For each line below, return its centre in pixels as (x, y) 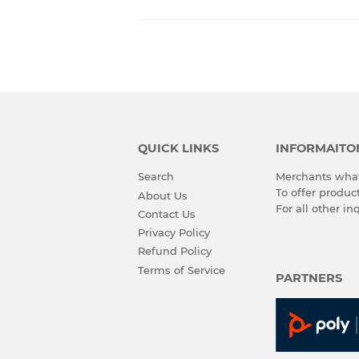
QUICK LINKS (178, 149)
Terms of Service (182, 270)
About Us (163, 195)
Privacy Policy (174, 233)
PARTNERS (309, 278)
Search (156, 177)
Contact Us (167, 214)
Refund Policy (175, 251)
